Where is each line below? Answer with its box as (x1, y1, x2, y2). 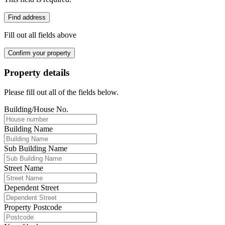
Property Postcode (4, 203, 62, 212)
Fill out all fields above (4, 30, 76, 39)
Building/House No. (4, 105, 68, 114)
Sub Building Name (4, 144, 67, 153)
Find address (8, 13, 46, 21)
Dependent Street (4, 183, 59, 192)
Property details (4, 67, 69, 78)
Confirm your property (8, 49, 71, 57)
